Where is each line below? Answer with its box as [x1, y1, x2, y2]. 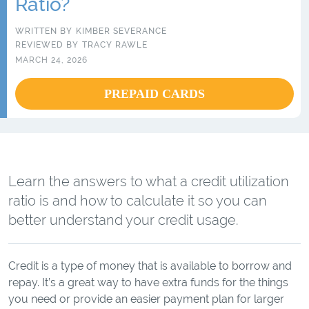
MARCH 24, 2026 [15, 55, 88, 65]
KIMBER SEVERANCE [76, 26, 167, 36]
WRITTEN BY [15, 26, 72, 36]
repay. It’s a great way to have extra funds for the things [8, 276, 288, 289]
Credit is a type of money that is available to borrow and [8, 259, 292, 272]
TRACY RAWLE [82, 40, 148, 50]
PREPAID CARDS [104, 87, 205, 101]
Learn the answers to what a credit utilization [8, 173, 289, 189]
